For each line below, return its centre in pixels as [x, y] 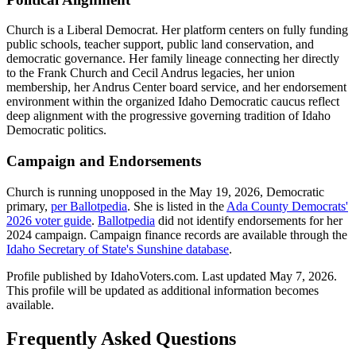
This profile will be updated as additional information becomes [163, 290]
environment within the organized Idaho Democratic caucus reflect [173, 102]
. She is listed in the [177, 206]
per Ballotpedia [89, 206]
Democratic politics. [56, 130]
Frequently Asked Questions [121, 338]
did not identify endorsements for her [249, 220]
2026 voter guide [49, 220]
